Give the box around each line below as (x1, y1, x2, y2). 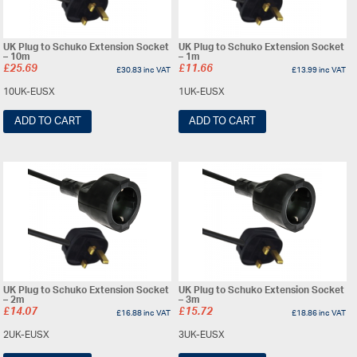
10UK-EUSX (3, 80, 56, 103)
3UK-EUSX (178, 324, 225, 347)
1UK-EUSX (178, 80, 225, 103)
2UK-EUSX (3, 324, 50, 347)
